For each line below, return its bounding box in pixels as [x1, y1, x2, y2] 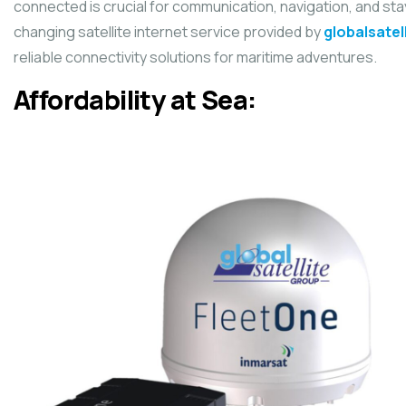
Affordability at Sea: [14, 81, 256, 118]
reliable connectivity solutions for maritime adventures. [14, 46, 377, 67]
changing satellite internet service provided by [14, 21, 324, 42]
